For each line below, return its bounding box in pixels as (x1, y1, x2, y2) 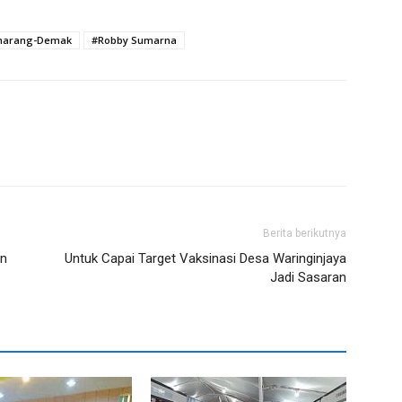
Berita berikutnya (263, 226, 346, 240)
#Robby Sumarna (92, 32, 177, 47)
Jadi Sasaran (270, 268, 346, 285)
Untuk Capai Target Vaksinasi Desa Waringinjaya (65, 249, 346, 267)
